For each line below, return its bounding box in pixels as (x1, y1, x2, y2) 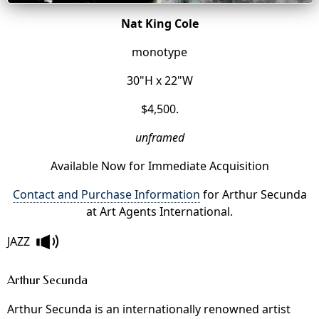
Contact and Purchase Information (12, 187, 200, 203)
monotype (132, 44, 187, 61)
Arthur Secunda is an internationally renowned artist (7, 301, 291, 318)
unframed (135, 130, 184, 146)
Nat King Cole (120, 16, 199, 32)
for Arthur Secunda (199, 187, 307, 203)
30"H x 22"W (126, 73, 193, 89)
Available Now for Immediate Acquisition (50, 158, 269, 174)
